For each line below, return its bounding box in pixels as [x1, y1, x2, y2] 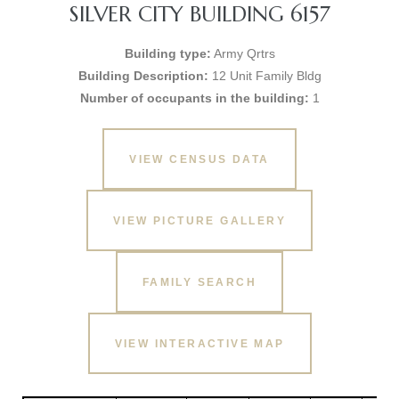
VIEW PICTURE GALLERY [113, 214, 286, 227]
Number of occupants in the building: [79, 91, 309, 105]
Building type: [124, 46, 211, 61]
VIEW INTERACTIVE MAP [114, 337, 285, 350]
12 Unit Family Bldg [208, 69, 322, 83]
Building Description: [77, 69, 208, 83]
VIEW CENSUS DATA [129, 152, 270, 166]
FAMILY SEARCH [142, 275, 257, 289]
